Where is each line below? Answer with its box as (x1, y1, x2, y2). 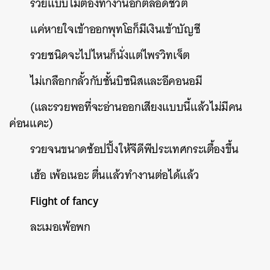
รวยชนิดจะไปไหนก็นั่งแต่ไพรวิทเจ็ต (30, 45, 190, 65)
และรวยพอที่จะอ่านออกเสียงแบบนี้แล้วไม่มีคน (34, 97, 243, 117)
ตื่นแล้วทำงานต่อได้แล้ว (91, 165, 199, 185)
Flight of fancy (30, 190, 98, 211)
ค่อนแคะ (9, 113, 49, 133)
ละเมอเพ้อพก (30, 217, 90, 237)
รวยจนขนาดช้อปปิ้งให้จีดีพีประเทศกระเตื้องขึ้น (30, 139, 239, 159)
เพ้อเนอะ (49, 165, 89, 185)
